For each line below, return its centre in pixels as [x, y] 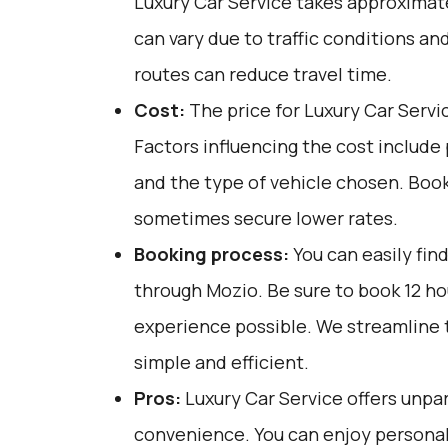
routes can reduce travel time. [262, 74]
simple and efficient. [221, 362]
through [169, 290]
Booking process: [211, 254]
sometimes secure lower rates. [265, 218]
